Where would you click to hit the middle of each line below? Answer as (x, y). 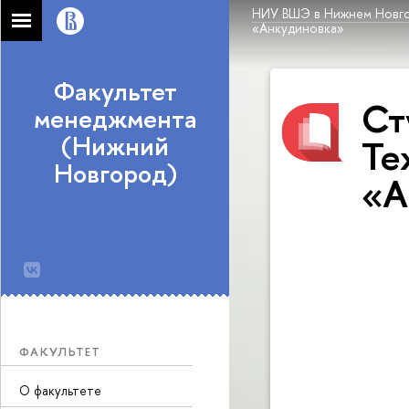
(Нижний (115, 146)
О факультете (60, 390)
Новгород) (115, 173)
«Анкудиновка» (298, 27)
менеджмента (115, 119)
